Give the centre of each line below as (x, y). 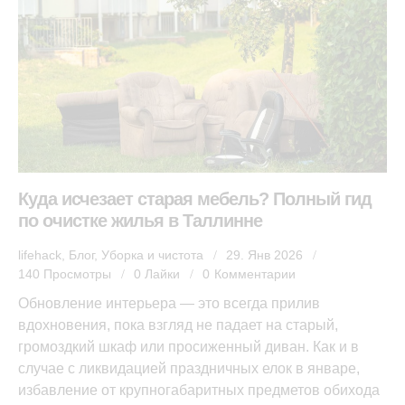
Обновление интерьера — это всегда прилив (169, 303)
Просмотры (78, 274)
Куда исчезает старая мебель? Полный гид (195, 199)
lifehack (40, 255)
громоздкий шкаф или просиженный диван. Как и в (188, 346)
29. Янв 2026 (264, 255)
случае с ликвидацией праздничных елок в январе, (189, 368)
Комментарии (254, 274)
